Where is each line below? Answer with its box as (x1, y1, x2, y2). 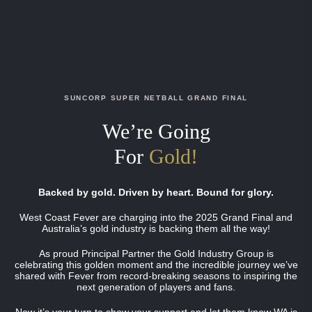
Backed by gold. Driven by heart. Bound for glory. (38, 187, 274, 198)
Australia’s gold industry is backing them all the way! (42, 223, 270, 234)
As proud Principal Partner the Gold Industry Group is (38, 248, 274, 259)
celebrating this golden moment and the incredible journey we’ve (14, 259, 298, 270)
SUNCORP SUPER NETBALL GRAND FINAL (63, 94, 249, 102)
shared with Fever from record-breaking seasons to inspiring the (15, 270, 297, 281)
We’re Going (102, 120, 210, 143)
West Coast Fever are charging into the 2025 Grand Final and (19, 212, 292, 223)
